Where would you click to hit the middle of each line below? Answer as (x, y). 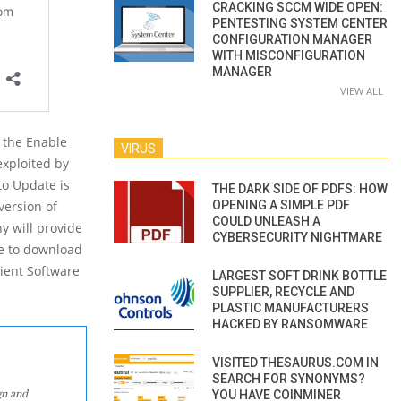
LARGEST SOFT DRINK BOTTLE (299, 275)
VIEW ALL (362, 90)
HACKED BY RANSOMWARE (290, 324)
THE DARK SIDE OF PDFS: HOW (300, 188)
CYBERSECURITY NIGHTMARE (297, 237)
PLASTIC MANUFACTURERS (290, 307)
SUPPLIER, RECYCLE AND (283, 291)
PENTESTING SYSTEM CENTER (300, 23)
